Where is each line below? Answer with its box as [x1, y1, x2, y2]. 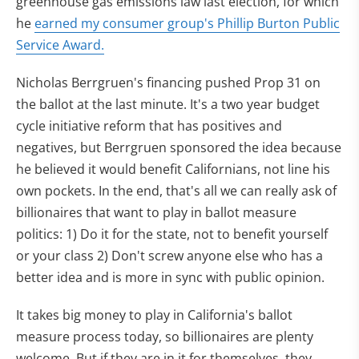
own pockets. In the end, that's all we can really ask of [16, 181, 337, 200]
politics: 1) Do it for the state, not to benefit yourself [16, 224, 328, 243]
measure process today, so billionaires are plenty [16, 327, 313, 345]
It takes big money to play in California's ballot [16, 305, 292, 324]
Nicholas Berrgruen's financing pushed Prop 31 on [16, 73, 321, 91]
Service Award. [16, 35, 104, 54]
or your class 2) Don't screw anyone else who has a [16, 246, 323, 264]
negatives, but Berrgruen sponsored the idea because [16, 138, 341, 156]
